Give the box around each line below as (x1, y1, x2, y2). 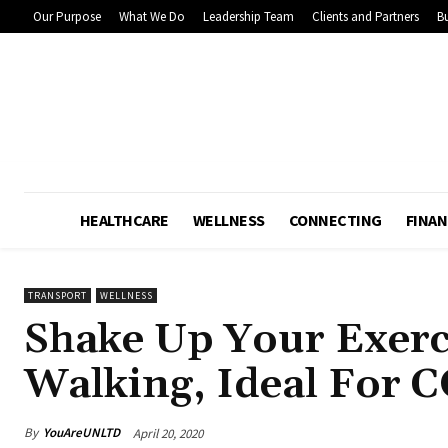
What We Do (119, 7, 185, 25)
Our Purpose (33, 7, 101, 25)
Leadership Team (203, 7, 294, 25)
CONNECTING (288, 209, 382, 230)
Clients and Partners (312, 7, 419, 25)
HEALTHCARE (79, 209, 169, 230)
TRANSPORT (28, 288, 87, 302)
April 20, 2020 (133, 424, 203, 442)
